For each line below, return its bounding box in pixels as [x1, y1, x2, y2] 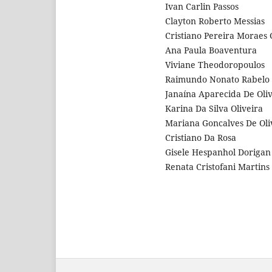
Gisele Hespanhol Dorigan [165, 146, 271, 158]
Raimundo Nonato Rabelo [165, 73, 270, 85]
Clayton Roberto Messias [165, 15, 265, 27]
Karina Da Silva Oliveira [165, 102, 263, 114]
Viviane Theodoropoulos [165, 58, 265, 70]
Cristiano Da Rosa [165, 131, 236, 143]
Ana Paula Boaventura [165, 44, 257, 56]
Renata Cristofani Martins [165, 160, 270, 172]
